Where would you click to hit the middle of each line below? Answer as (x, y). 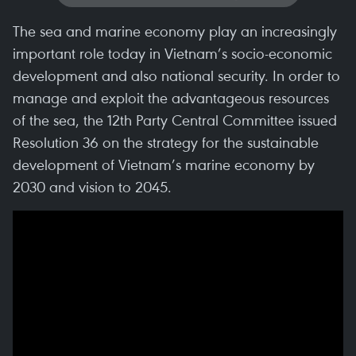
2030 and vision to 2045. (92, 186)
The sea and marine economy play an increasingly (175, 31)
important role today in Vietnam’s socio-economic (172, 53)
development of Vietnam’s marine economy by (164, 164)
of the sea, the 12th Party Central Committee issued (175, 120)
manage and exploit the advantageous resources (171, 97)
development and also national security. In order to (176, 75)
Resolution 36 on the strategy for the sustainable (166, 142)
